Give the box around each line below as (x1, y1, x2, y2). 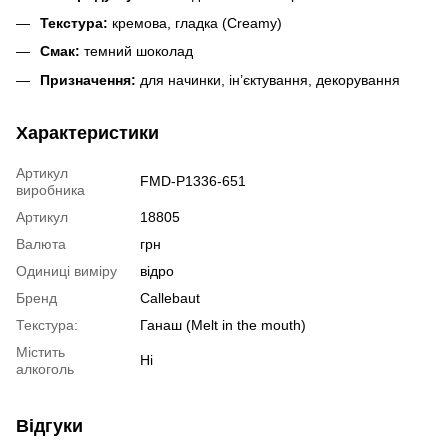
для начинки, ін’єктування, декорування (136, 71, 400, 88)
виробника (16, 181, 85, 198)
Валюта (16, 235, 66, 252)
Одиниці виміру (16, 262, 117, 279)
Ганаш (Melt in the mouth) (140, 316, 306, 333)
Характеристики (16, 122, 159, 143)
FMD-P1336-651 (140, 172, 246, 189)
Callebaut (140, 289, 200, 306)
